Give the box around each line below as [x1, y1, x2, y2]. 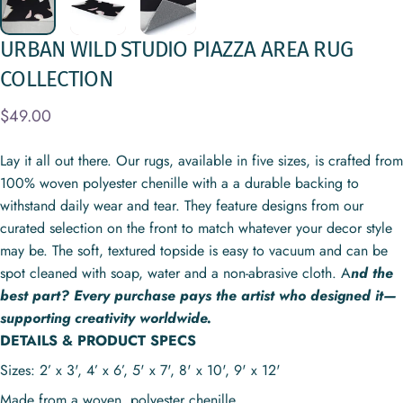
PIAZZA [193, 37, 256, 63]
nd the [351, 262, 393, 283]
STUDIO [121, 37, 188, 63]
